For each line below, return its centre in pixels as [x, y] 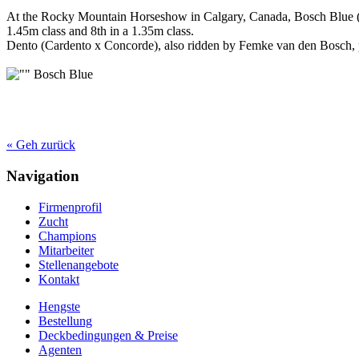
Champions [67, 236]
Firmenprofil [70, 207]
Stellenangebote [79, 264]
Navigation [43, 176]
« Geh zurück [41, 145]
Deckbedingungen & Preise [108, 335]
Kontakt [59, 279]
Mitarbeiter [66, 250]
